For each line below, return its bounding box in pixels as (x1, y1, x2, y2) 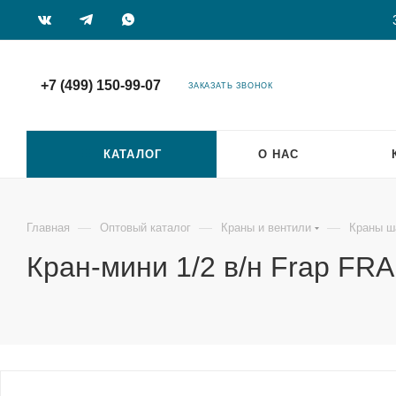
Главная (27, 221, 70, 234)
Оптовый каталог (100, 221, 191, 234)
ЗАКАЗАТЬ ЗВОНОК (188, 81, 273, 90)
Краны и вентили (221, 221, 311, 234)
